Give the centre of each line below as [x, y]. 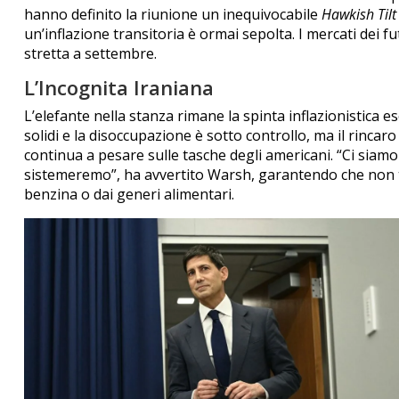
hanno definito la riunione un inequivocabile [172, 14]
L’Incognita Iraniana [118, 87]
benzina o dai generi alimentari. [129, 194]
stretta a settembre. [90, 53]
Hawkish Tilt [358, 14]
